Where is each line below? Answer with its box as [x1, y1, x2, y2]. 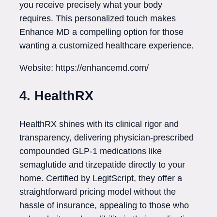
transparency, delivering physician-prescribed [19, 133, 194, 143]
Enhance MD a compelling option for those [19, 27, 184, 37]
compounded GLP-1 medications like [19, 146, 162, 156]
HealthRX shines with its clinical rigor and [19, 119, 179, 129]
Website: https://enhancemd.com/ [19, 63, 149, 73]
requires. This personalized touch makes [19, 14, 176, 24]
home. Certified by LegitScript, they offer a [19, 173, 182, 184]
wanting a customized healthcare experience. [19, 41, 194, 51]
